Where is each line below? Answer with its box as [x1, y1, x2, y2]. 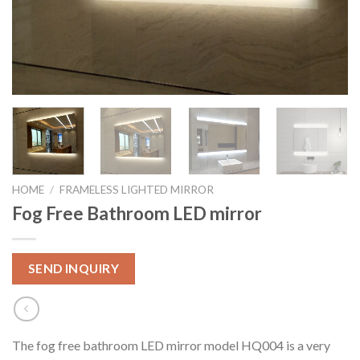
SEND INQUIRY [27, 260, 120, 276]
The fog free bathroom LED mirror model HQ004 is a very [12, 337, 330, 353]
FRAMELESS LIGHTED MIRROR [59, 182, 215, 196]
